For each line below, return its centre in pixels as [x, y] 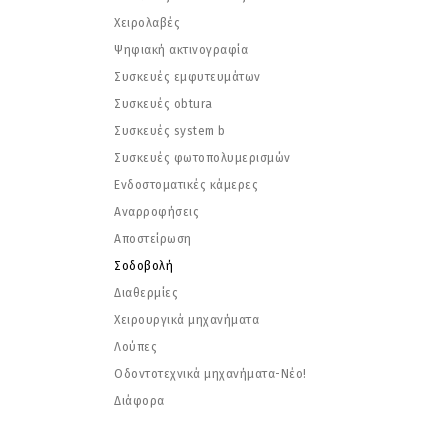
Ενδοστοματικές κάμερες [186, 185]
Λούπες [135, 347]
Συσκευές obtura [163, 104]
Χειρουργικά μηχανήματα [186, 320]
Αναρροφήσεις [156, 212]
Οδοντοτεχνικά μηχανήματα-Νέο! [210, 374]
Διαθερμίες [146, 293]
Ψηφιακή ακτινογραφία [181, 50]
